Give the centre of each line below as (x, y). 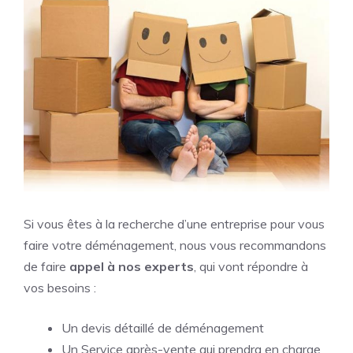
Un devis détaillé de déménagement (163, 327)
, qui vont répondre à (251, 266)
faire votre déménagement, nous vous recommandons (175, 245)
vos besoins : (60, 287)
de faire (46, 266)
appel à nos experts (132, 266)
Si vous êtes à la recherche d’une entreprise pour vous (174, 223)
